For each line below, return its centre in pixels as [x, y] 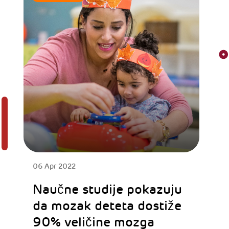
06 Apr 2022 [54, 166]
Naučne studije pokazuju [107, 190]
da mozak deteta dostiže [107, 206]
